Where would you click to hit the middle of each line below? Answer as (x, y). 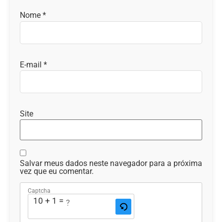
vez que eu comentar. (57, 171)
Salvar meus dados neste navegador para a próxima (111, 163)
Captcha (39, 191)
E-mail (32, 64)
